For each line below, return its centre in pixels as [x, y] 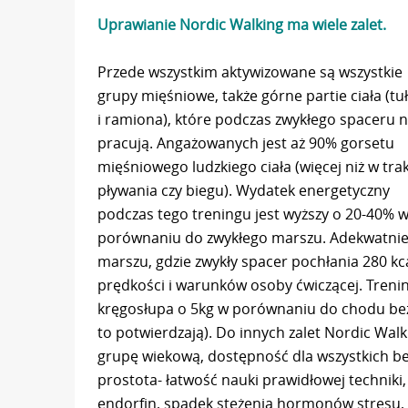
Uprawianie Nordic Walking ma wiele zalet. [242, 24]
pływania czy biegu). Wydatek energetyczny [244, 190]
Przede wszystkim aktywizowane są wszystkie [250, 71]
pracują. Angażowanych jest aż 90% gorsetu [246, 143]
